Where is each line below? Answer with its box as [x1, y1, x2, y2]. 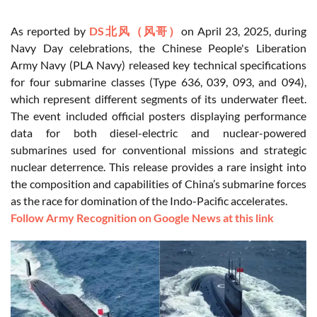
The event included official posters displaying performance [11, 109, 306, 123]
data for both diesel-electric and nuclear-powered [11, 126, 306, 140]
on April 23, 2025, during [181, 24, 307, 38]
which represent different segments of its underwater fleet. [11, 92, 306, 106]
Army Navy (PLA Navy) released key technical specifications [11, 58, 306, 72]
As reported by [11, 24, 89, 38]
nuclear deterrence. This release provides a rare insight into [11, 160, 306, 174]
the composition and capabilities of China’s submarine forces [11, 177, 306, 191]
